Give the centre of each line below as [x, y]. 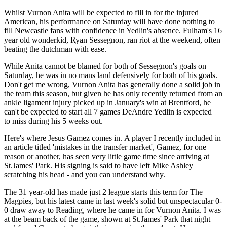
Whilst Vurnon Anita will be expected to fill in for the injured [101, 12]
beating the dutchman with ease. [55, 49]
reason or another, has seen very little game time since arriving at [107, 156]
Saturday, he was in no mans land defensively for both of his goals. [111, 75]
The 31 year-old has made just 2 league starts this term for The [103, 192]
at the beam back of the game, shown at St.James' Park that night [107, 219]
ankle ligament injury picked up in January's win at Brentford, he [107, 102]
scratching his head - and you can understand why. [85, 174]
